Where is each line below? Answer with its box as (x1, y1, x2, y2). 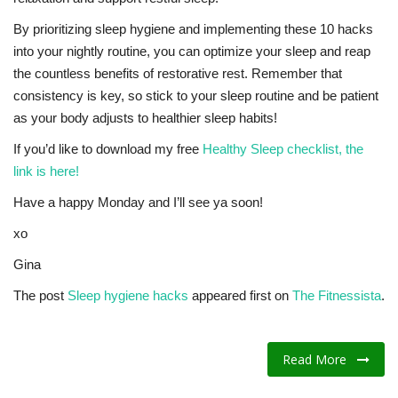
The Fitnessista (292, 288, 381, 304)
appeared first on (188, 288, 292, 304)
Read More (283, 351, 357, 369)
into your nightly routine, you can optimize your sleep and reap (13, 44, 370, 60)
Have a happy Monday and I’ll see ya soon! (13, 195, 263, 211)
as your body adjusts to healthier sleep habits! (13, 110, 277, 126)
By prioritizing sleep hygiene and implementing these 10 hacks (13, 21, 373, 37)
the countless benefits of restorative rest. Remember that (13, 66, 342, 82)
